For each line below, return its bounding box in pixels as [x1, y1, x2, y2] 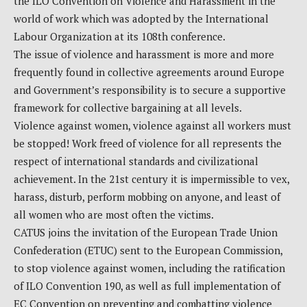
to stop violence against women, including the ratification [14, 261, 285, 275]
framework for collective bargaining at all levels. [14, 101, 242, 115]
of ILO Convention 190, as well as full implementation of [14, 279, 280, 293]
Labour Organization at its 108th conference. [14, 29, 225, 44]
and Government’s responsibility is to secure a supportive [14, 83, 286, 97]
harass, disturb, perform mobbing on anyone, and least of [14, 190, 280, 204]
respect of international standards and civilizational [14, 154, 258, 169]
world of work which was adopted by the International [14, 12, 269, 26]
